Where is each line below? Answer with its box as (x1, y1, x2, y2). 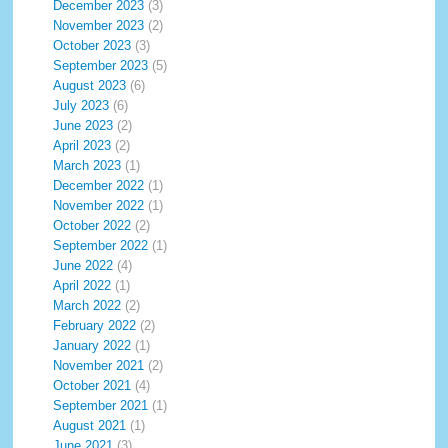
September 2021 (53, 398, 149, 413)
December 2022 (53, 178, 145, 193)
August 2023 (53, 78, 127, 93)
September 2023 (53, 58, 149, 73)
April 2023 (53, 138, 112, 153)
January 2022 (53, 338, 132, 353)
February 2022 (53, 318, 137, 333)
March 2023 (53, 158, 122, 173)
